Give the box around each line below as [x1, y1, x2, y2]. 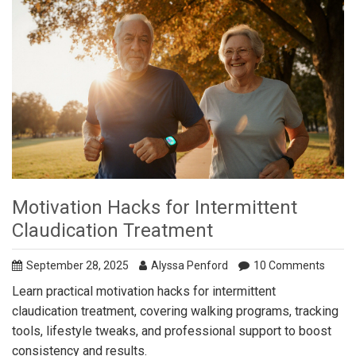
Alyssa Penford [151, 259, 228, 273]
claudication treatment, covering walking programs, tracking [12, 304, 339, 319]
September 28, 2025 [26, 259, 129, 273]
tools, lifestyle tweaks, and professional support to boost [12, 323, 331, 339]
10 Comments [253, 259, 325, 273]
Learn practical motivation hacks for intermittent [12, 284, 276, 300]
